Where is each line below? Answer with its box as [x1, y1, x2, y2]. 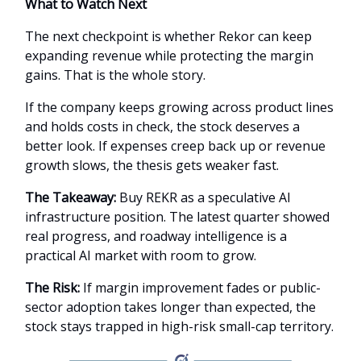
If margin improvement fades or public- [80, 278, 321, 297]
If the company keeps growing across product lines [25, 98, 334, 116]
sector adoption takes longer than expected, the [25, 297, 316, 316]
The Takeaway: [25, 188, 119, 206]
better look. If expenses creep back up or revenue [25, 136, 326, 155]
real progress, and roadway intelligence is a [25, 226, 287, 245]
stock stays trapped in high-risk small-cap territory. [25, 317, 334, 335]
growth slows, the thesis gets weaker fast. [25, 156, 279, 174]
